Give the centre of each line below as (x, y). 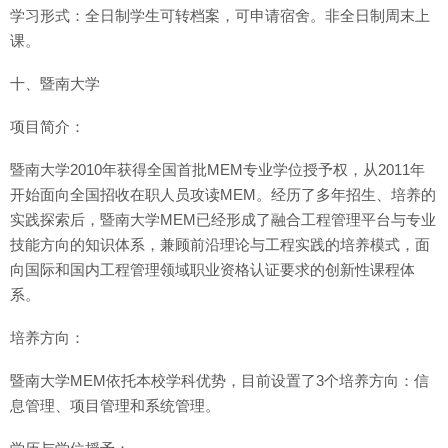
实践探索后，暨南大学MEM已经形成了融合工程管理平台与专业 (223, 219)
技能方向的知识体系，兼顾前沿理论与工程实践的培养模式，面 (220, 244)
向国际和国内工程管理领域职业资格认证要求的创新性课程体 (212, 269)
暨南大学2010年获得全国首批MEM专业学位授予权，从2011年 (217, 169)
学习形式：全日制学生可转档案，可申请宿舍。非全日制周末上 (220, 15)
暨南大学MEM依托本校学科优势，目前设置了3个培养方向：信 (219, 380)
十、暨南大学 (55, 83)
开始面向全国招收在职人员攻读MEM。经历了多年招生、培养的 (223, 194)
